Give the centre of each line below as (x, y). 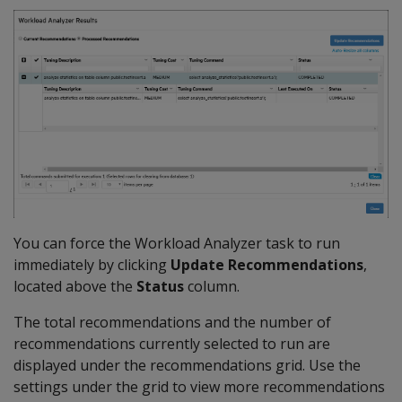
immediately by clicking (92, 265)
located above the (75, 287)
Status (160, 287)
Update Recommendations (267, 265)
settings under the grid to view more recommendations (199, 387)
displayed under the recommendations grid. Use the (187, 366)
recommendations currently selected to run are (172, 344)
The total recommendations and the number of (172, 323)
